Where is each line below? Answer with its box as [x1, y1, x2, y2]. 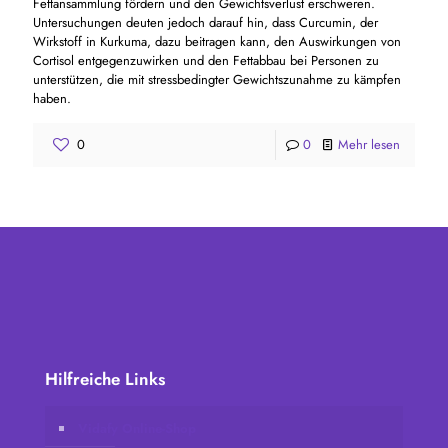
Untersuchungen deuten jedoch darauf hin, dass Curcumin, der [33, 12, 378, 32]
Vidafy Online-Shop [78, 418, 196, 438]
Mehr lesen [338, 134, 400, 154]
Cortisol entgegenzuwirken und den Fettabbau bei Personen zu [33, 50, 379, 70]
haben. [33, 88, 71, 108]
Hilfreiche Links [45, 366, 165, 391]
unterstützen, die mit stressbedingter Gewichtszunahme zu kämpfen [33, 69, 401, 89]
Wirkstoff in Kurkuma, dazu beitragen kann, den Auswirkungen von [33, 31, 401, 51]
